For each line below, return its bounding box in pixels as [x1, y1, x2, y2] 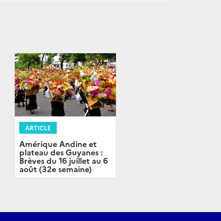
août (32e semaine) [19, 163, 92, 175]
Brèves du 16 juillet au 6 [19, 155, 108, 166]
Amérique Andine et [19, 138, 97, 149]
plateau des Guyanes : [19, 147, 103, 158]
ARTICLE [25, 123, 51, 132]
